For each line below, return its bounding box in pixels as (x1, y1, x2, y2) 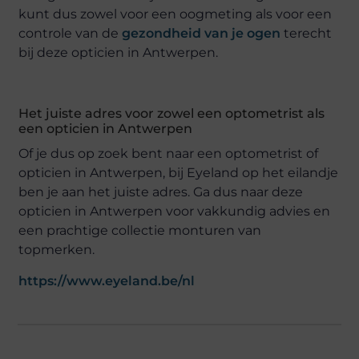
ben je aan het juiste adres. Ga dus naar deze (18, 184, 304, 200)
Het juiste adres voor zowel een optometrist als (18, 105, 325, 121)
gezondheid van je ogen (122, 26, 281, 42)
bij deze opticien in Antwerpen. (18, 45, 219, 61)
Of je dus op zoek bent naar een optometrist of (18, 145, 319, 161)
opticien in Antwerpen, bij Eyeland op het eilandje (18, 164, 339, 180)
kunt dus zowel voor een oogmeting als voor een (18, 6, 333, 22)
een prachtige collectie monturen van (18, 222, 262, 238)
